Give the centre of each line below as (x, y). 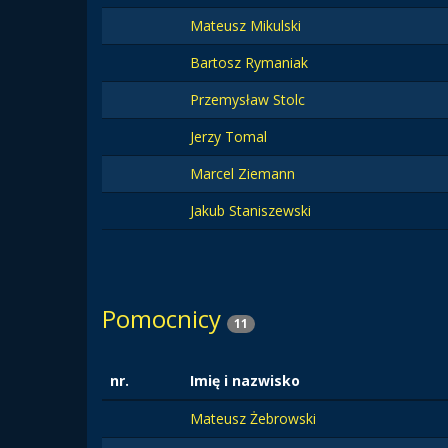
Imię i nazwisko (245, 380)
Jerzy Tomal (228, 136)
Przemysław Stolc (247, 99)
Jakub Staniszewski (250, 210)
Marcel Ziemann (242, 173)
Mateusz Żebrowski (253, 418)
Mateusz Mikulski (245, 25)
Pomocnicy (164, 318)
